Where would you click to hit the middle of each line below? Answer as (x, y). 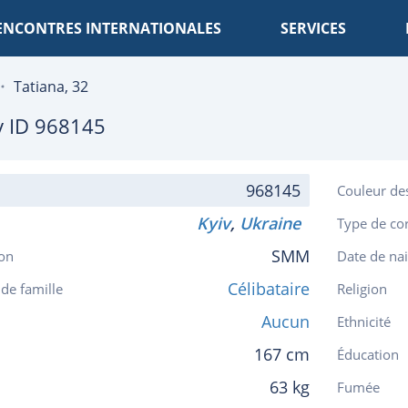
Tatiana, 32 (51, 87)
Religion (362, 289)
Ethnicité (364, 321)
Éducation (368, 354)
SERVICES (313, 28)
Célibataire (269, 289)
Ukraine (275, 223)
